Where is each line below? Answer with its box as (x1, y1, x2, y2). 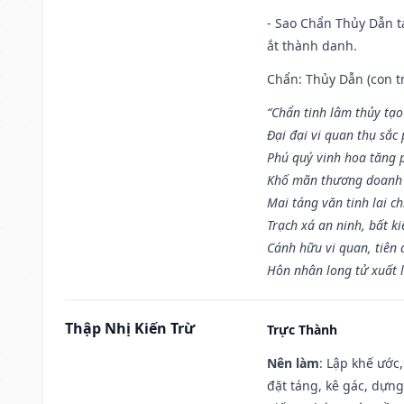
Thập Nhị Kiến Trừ (65, 317, 195, 338)
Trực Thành (267, 320, 337, 338)
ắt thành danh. (267, 36, 357, 54)
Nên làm (267, 353, 319, 372)
